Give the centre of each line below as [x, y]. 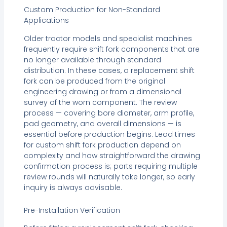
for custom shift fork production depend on [102, 145]
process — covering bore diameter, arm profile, [109, 113]
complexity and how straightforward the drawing [112, 155]
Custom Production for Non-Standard [92, 10]
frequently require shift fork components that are [111, 49]
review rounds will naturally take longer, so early [109, 177]
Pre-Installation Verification [72, 211]
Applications [46, 21]
